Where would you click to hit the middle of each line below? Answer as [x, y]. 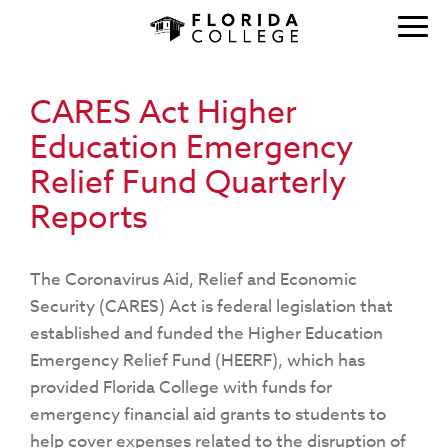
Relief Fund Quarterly [188, 183]
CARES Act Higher [163, 113]
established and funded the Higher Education [206, 333]
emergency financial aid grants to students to [208, 414]
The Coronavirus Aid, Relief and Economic [193, 279]
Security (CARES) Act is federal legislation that [211, 306]
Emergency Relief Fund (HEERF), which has [197, 360]
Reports [89, 218]
